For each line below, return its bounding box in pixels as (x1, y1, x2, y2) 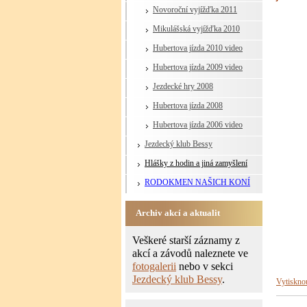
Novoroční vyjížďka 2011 (153, 5, 237, 14)
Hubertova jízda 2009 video (153, 62, 243, 72)
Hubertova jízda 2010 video (153, 43, 243, 53)
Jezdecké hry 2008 (153, 82, 213, 91)
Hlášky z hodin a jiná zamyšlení (145, 158, 247, 168)
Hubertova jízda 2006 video (153, 120, 243, 130)
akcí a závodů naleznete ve (132, 247, 248, 259)
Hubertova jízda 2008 (153, 101, 223, 110)
